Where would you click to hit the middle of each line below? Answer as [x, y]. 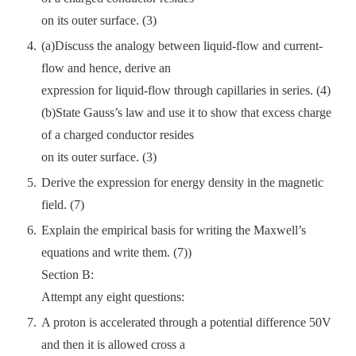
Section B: [68, 275]
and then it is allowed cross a [113, 344]
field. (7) [63, 205]
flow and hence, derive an [106, 68]
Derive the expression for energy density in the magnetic [182, 182]
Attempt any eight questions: [113, 297]
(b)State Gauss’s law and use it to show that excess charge [186, 112]
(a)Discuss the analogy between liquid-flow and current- [182, 46]
